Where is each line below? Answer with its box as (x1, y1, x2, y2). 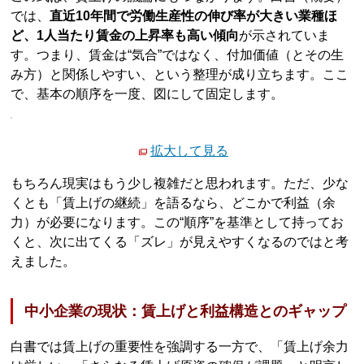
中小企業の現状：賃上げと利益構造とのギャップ (24, 302, 347, 319)
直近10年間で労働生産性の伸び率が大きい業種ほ (50, 8, 338, 23)
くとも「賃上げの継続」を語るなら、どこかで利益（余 (11, 196, 336, 210)
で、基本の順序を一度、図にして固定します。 (11, 86, 284, 101)
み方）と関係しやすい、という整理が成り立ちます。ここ (11, 67, 349, 81)
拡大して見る (150, 144, 228, 158)
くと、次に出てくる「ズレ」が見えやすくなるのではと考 (11, 235, 349, 249)
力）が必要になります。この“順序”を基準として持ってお (11, 215, 344, 230)
